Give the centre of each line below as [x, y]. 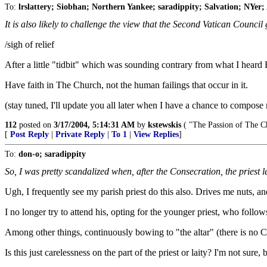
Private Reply [80, 134]
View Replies [156, 134]
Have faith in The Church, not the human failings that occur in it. [126, 85]
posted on [35, 125]
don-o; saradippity [52, 154]
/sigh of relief [30, 44]
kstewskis [164, 125]
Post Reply [30, 134]
